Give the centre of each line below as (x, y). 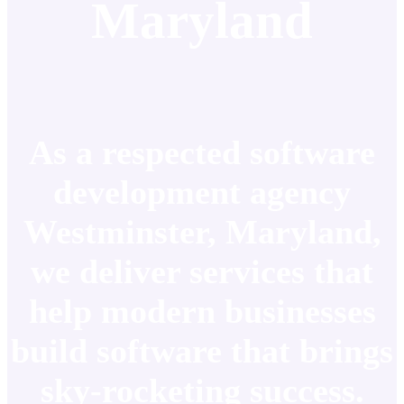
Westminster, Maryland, (202, 231)
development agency (202, 192)
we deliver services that (202, 271)
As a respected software (202, 152)
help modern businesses (202, 311)
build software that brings (202, 350)
